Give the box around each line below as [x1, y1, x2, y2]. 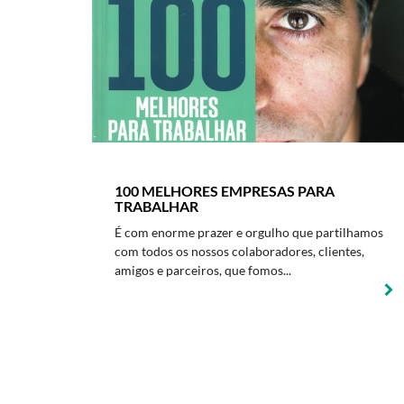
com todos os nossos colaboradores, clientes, [115, 243, 364, 259]
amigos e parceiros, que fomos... [115, 262, 291, 278]
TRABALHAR [115, 197, 198, 215]
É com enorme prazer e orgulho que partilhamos [115, 225, 383, 240]
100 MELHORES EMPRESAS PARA [115, 182, 335, 199]
